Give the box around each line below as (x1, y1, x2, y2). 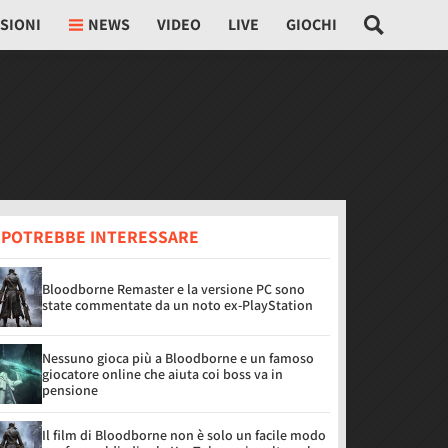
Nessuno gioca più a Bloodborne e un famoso (42, 349, 314, 367)
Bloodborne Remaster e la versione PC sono (42, 280, 305, 298)
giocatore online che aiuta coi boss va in (42, 365, 283, 383)
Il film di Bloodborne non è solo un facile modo (42, 426, 326, 444)
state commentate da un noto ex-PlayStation (42, 296, 313, 314)
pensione (42, 381, 98, 399)
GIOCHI (286, 14, 338, 35)
